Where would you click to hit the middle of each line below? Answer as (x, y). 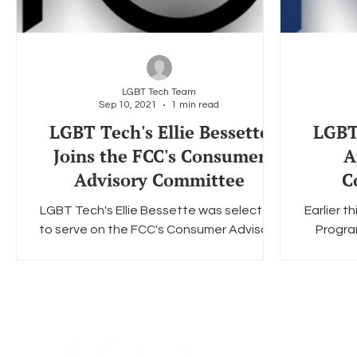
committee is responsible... (159, 268)
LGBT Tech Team (159, 92)
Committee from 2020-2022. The (159, 249)
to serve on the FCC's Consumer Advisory (159, 229)
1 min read (195, 105)
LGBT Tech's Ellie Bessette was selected (159, 210)
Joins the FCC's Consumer (159, 156)
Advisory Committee (159, 180)
